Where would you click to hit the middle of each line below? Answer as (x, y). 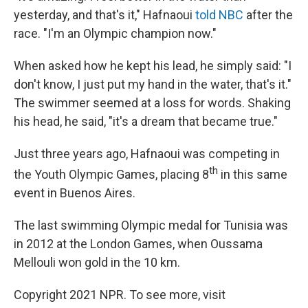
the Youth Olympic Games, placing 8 (111, 174)
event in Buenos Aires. (75, 193)
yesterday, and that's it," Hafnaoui (104, 15)
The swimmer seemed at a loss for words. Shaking (152, 103)
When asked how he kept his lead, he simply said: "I (153, 66)
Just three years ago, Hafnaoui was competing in (147, 154)
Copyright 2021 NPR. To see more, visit (120, 295)
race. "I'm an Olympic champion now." (115, 33)
